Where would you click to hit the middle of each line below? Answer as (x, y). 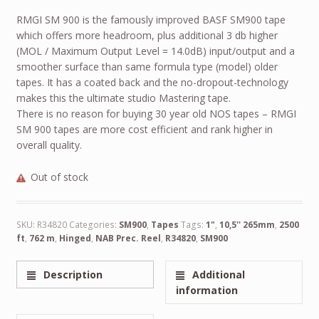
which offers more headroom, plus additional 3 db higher (147, 35)
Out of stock (60, 177)
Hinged (75, 238)
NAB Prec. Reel (128, 238)
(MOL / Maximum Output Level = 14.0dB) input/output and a (155, 51)
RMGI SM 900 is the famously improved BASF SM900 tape (151, 19)
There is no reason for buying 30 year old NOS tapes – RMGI (156, 113)
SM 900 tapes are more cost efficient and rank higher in (144, 129)
